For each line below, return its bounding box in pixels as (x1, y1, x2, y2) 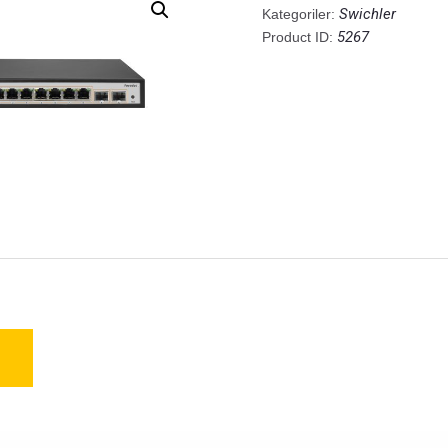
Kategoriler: (261, 6, 339, 23)
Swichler (338, 5, 396, 24)
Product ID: (261, 29, 337, 46)
